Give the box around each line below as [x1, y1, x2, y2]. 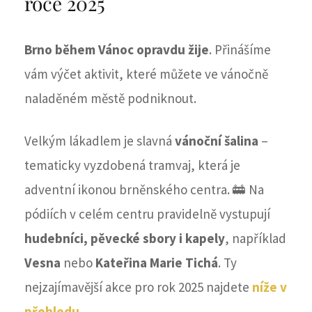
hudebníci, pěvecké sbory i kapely [24, 230, 225, 247]
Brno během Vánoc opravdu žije [24, 41, 209, 58]
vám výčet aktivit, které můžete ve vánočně [24, 65, 268, 83]
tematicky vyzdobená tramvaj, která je [24, 157, 240, 174]
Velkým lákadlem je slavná [24, 132, 175, 150]
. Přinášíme [209, 41, 271, 58]
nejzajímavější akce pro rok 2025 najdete [24, 279, 252, 296]
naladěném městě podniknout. [24, 90, 196, 107]
